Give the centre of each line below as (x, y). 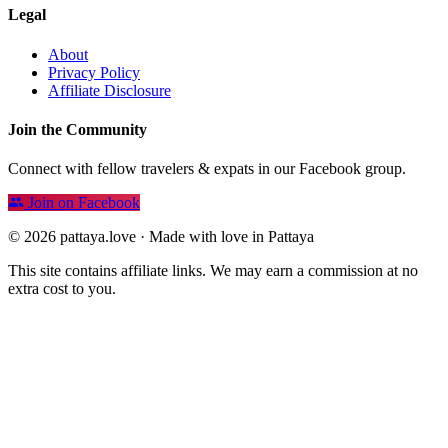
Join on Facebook (82, 203)
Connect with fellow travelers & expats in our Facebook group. (207, 169)
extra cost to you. (62, 289)
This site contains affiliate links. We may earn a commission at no (213, 271)
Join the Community (77, 129)
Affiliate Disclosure (109, 90)
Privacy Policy (94, 72)
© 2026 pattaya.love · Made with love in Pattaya (161, 237)
